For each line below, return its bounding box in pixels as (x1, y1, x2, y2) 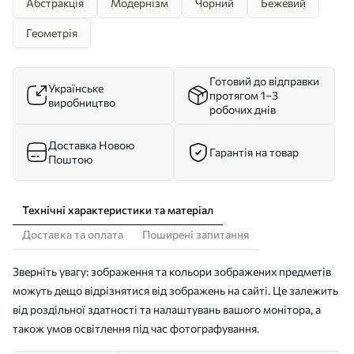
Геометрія (26, 26, 77, 40)
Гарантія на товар (209, 145, 299, 159)
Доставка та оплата (22, 228, 123, 241)
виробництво (48, 96, 115, 109)
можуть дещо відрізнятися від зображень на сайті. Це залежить (13, 284, 338, 297)
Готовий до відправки (209, 74, 319, 88)
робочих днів (209, 103, 276, 116)
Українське (48, 81, 104, 95)
